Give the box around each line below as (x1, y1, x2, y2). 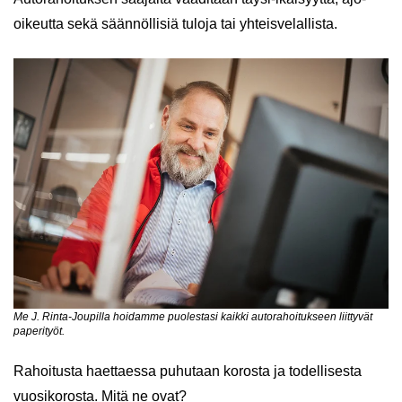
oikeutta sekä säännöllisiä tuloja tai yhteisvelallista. (13, 16, 337, 31)
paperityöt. (13, 324, 65, 337)
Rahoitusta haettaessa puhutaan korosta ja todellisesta (13, 363, 362, 379)
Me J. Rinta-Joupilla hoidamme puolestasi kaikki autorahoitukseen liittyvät (13, 310, 372, 323)
